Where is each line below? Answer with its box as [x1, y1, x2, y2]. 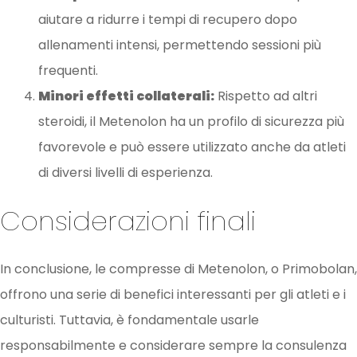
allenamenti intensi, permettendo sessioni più [38, 36, 321, 55]
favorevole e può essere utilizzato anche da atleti [38, 138, 346, 157]
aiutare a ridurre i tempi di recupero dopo [38, 10, 297, 29]
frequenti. [38, 61, 98, 80]
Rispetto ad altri [214, 87, 317, 106]
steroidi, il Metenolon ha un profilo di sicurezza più [38, 112, 344, 131]
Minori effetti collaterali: [38, 87, 214, 106]
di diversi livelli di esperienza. [38, 163, 213, 182]
